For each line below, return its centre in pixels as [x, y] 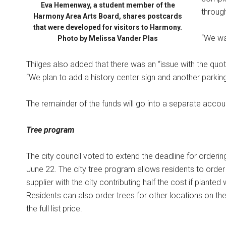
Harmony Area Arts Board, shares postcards [108, 16]
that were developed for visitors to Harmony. [108, 27]
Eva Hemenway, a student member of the [108, 5]
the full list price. [54, 209]
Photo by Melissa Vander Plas [108, 39]
